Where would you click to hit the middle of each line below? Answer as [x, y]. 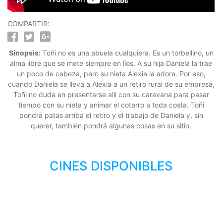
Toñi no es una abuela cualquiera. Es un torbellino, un [127, 53]
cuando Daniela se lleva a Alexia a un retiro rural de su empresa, [111, 84]
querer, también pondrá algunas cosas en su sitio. [111, 126]
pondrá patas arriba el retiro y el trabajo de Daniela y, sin [111, 115]
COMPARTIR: [28, 24]
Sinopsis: [25, 53]
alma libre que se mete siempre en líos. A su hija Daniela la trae [111, 63]
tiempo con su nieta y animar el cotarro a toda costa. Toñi [111, 105]
